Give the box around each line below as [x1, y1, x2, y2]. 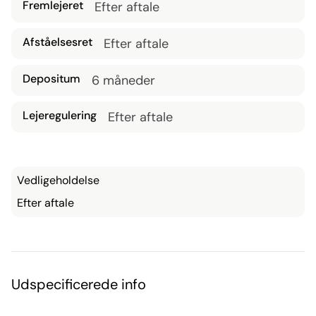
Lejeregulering [23, 107, 97, 123]
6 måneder [92, 71, 155, 89]
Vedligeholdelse [17, 172, 99, 188]
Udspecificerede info [11, 274, 146, 293]
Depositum [23, 71, 80, 86]
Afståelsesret [23, 34, 92, 49]
